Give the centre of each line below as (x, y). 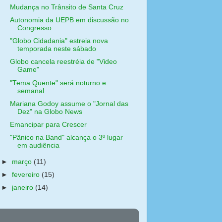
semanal (30, 91)
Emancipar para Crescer (48, 124)
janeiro (24, 188)
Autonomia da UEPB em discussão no (69, 20)
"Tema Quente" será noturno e (58, 83)
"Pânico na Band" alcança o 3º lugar (66, 137)
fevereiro (27, 174)
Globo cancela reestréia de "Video (63, 62)
